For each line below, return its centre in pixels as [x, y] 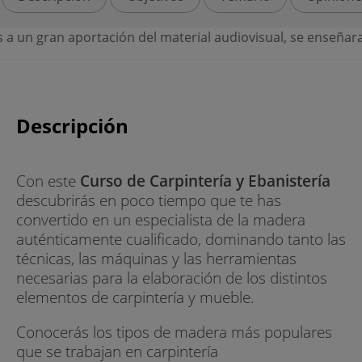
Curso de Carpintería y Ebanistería [205, 180]
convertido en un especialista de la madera [161, 219]
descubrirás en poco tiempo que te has [149, 200]
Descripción [72, 125]
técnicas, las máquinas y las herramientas [156, 258]
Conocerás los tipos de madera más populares [174, 331]
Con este [48, 180]
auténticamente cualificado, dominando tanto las [181, 238]
